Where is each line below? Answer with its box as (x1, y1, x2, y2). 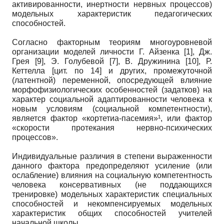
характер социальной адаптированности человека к (12, 94, 212, 103)
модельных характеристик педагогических (12, 9, 212, 18)
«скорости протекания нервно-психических (12, 123, 212, 132)
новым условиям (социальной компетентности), (12, 104, 212, 113)
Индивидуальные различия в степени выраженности (12, 151, 212, 160)
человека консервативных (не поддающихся (12, 180, 212, 189)
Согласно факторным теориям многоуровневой (12, 37, 212, 46)
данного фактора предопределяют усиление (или (12, 161, 212, 170)
